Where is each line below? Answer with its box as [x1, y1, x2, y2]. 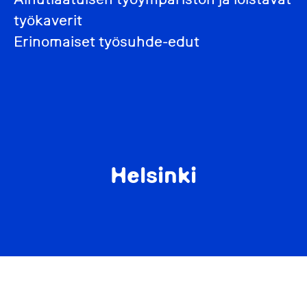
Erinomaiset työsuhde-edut [14, 33, 199, 49]
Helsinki [110, 162, 197, 187]
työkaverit [14, 12, 82, 28]
